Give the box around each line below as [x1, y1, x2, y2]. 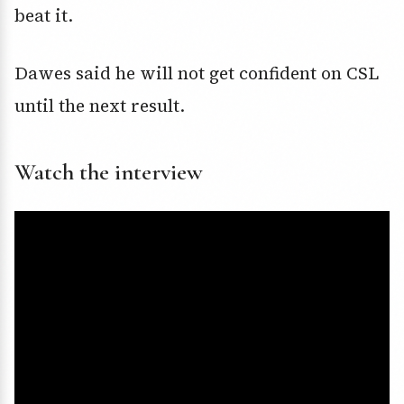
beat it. [14, 4, 73, 28]
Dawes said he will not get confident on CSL [14, 61, 379, 86]
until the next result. [14, 94, 185, 118]
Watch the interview [14, 158, 203, 187]
